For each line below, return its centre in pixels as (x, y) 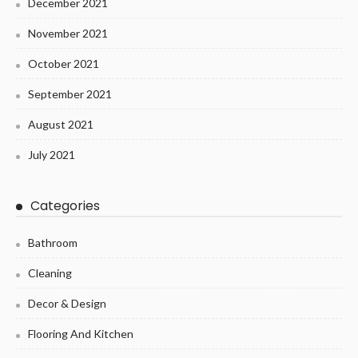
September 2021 (70, 93)
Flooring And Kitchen (81, 333)
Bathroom (53, 242)
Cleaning (50, 272)
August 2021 (61, 124)
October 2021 (64, 63)
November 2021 (68, 33)
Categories (65, 205)
